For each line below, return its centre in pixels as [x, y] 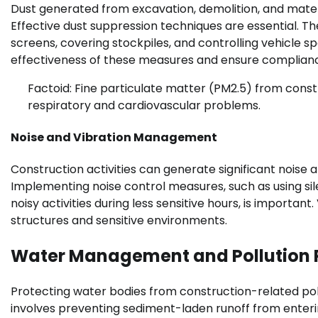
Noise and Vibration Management [114, 137]
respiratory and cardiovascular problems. [144, 105]
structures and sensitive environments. [119, 221]
